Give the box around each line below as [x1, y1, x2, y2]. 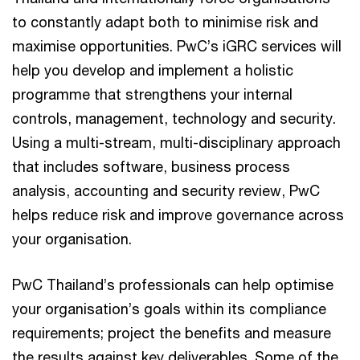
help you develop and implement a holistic [12, 60, 293, 79]
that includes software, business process [12, 157, 290, 175]
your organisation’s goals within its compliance [12, 299, 326, 317]
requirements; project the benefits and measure [12, 323, 331, 342]
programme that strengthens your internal [12, 84, 292, 103]
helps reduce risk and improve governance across [12, 205, 344, 223]
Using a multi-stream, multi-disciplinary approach [12, 133, 341, 151]
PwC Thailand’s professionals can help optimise [12, 275, 333, 293]
